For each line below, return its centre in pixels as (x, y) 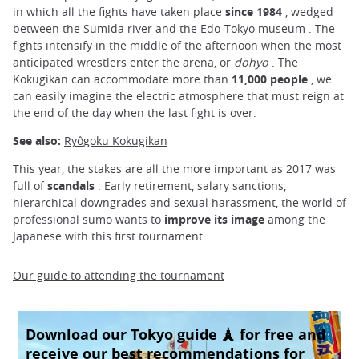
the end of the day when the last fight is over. (135, 112)
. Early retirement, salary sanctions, (190, 185)
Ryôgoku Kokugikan (116, 140)
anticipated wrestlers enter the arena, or (123, 62)
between (38, 28)
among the (295, 219)
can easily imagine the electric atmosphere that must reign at (178, 95)
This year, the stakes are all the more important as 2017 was (174, 168)
